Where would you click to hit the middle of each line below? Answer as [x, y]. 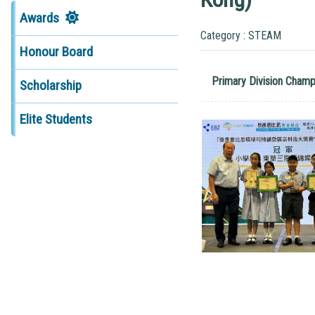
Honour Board [56, 52]
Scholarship [50, 86]
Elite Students [56, 120]
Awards [39, 18]
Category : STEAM [240, 35]
